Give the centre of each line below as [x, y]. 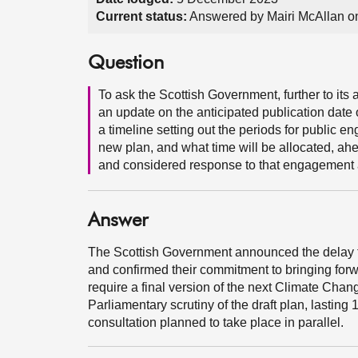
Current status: [141, 16]
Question [126, 63]
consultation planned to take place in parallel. [216, 322]
